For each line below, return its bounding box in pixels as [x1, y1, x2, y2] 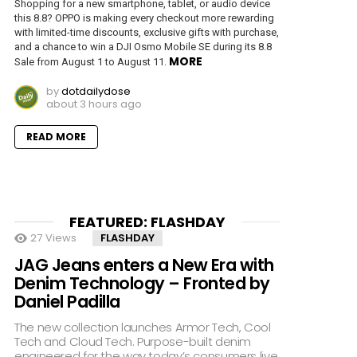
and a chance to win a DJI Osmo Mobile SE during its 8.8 [14, 40, 272, 53]
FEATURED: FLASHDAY [69, 211, 226, 232]
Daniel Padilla [14, 289, 120, 313]
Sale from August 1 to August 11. [14, 55, 169, 68]
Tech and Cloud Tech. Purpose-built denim [14, 332, 251, 350]
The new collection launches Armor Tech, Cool [14, 318, 271, 335]
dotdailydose [61, 83, 131, 99]
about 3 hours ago [46, 96, 142, 112]
